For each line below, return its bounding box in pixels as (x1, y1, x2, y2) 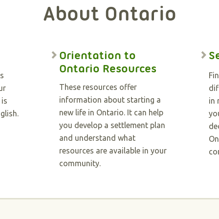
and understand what (59, 133, 135, 142)
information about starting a (59, 95, 161, 104)
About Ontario (43, 2, 176, 25)
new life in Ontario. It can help (59, 108, 163, 117)
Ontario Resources (59, 62, 156, 75)
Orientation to (59, 48, 136, 62)
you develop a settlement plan (59, 121, 165, 130)
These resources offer (59, 83, 137, 91)
